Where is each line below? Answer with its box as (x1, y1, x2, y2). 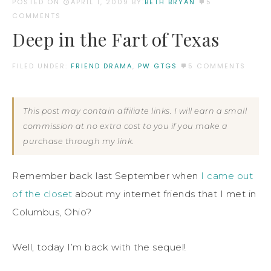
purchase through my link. (23, 136, 134, 146)
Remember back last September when (12, 169, 201, 181)
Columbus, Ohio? (12, 206, 92, 218)
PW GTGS (138, 60, 177, 71)
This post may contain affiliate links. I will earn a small (23, 106, 247, 116)
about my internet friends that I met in (72, 188, 256, 200)
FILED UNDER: (12, 60, 71, 71)
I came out (201, 169, 253, 181)
